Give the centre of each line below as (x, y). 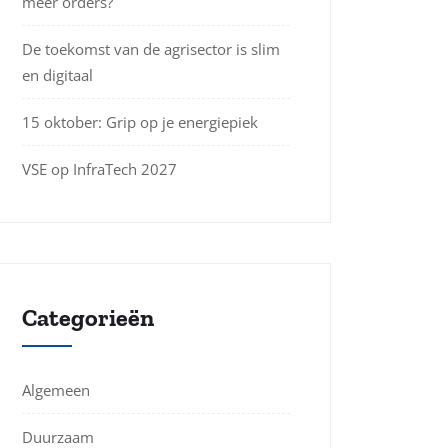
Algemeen (56, 390)
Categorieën (88, 317)
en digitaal (57, 75)
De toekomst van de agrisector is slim (151, 49)
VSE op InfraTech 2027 (99, 169)
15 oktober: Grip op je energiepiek (140, 122)
